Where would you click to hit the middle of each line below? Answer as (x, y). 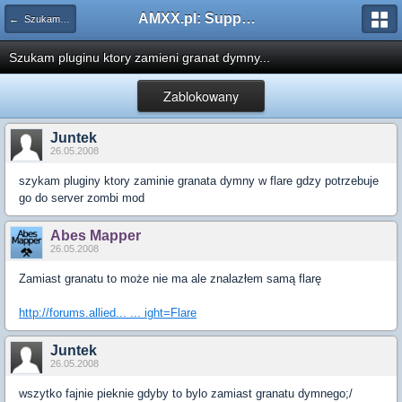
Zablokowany (201, 96)
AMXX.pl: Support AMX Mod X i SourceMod (249, 18)
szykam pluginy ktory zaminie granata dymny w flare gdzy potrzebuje (199, 181)
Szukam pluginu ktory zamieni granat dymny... (140, 57)
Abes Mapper (96, 236)
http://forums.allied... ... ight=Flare (108, 313)
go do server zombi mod (82, 198)
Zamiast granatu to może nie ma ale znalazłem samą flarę (170, 279)
